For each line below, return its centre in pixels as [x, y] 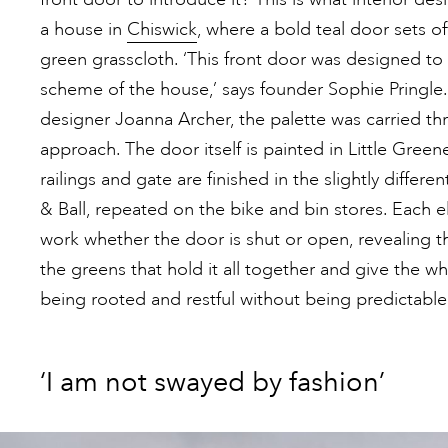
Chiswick [162, 28]
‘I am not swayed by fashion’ [212, 381]
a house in [83, 28]
